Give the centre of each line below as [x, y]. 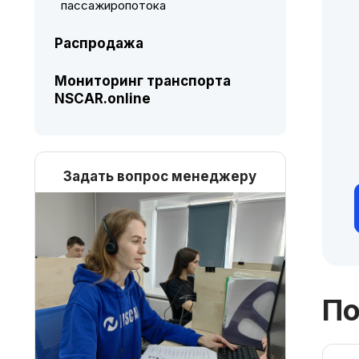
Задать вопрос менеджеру [160, 176]
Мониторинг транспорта [142, 81]
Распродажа [99, 43]
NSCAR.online [102, 99]
